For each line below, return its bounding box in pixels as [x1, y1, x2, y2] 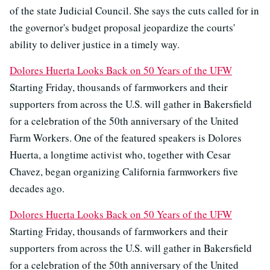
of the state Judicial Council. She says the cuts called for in [10, 4, 259, 18]
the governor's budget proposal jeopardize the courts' [10, 20, 235, 35]
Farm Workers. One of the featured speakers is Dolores [10, 131, 242, 145]
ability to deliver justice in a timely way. [10, 37, 180, 52]
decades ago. [10, 181, 64, 196]
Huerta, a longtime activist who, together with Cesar [10, 148, 231, 162]
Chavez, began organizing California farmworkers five [10, 165, 238, 179]
